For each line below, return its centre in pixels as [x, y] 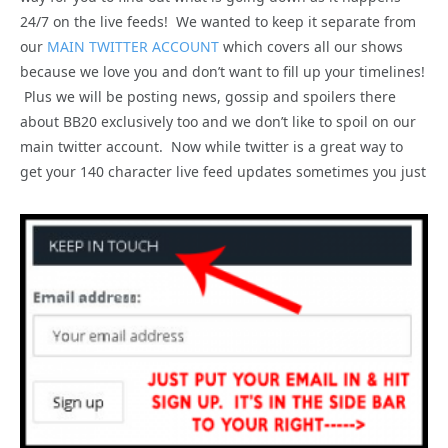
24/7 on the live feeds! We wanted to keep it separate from [218, 22]
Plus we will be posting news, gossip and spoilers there [208, 97]
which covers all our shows [311, 47]
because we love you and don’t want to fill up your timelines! [222, 72]
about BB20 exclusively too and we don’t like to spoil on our [218, 122]
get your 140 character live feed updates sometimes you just [223, 172]
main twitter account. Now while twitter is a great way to [211, 147]
